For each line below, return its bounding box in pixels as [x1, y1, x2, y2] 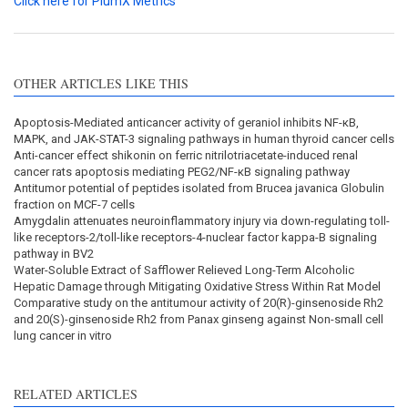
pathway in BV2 [14, 247, 94, 261]
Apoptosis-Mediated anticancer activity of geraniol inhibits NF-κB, [14, 116, 359, 130]
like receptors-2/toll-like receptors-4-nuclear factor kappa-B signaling [14, 230, 377, 245]
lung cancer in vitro [14, 329, 112, 343]
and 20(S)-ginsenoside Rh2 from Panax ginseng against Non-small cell [14, 312, 383, 327]
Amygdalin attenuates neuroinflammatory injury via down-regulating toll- [14, 214, 390, 229]
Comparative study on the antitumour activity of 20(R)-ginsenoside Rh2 [14, 296, 383, 311]
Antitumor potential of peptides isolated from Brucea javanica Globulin [14, 181, 384, 196]
